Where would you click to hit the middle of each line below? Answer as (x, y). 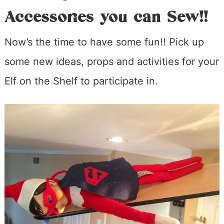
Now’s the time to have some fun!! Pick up (104, 42)
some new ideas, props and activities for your (111, 61)
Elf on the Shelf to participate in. (81, 81)
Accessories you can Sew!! (106, 17)
